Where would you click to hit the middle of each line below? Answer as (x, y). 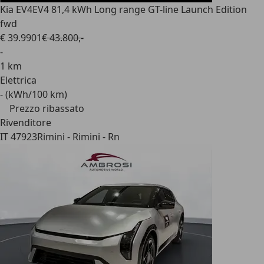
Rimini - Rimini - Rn (78, 137)
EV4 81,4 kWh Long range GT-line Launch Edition (140, 9)
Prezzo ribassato (47, 108)
